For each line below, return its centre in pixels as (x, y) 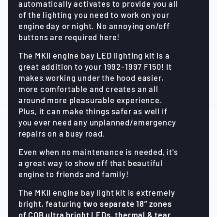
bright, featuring (51, 204)
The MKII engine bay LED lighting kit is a (94, 55)
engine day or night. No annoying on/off (95, 26)
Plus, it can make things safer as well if (93, 111)
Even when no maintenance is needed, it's (98, 152)
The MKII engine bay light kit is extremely (97, 193)
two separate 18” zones (127, 204)
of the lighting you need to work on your (94, 15)
